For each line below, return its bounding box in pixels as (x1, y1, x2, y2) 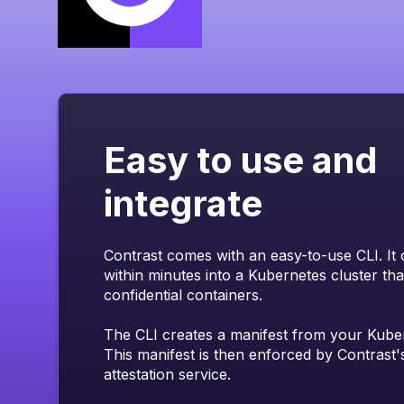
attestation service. (104, 365, 231, 383)
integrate (104, 181, 262, 225)
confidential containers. (104, 286, 262, 304)
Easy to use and (104, 138, 378, 182)
